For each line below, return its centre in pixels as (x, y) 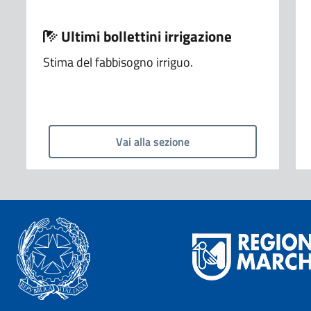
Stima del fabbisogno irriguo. (118, 62)
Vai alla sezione (152, 141)
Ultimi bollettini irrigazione (144, 36)
